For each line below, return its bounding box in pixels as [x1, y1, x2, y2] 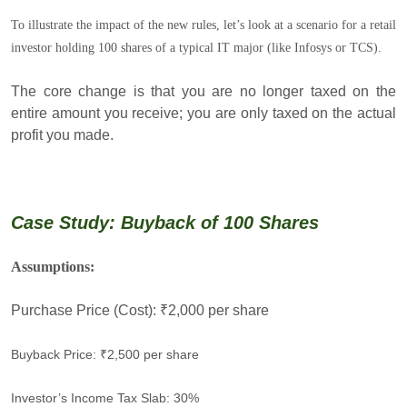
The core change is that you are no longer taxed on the [11, 83, 396, 99]
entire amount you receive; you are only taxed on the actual [11, 104, 396, 121]
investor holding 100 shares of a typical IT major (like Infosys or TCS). [11, 40, 382, 55]
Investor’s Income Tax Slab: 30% [11, 390, 199, 405]
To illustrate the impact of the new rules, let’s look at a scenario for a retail [11, 17, 396, 32]
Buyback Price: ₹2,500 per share [11, 346, 199, 362]
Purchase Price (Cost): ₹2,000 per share [11, 302, 269, 318]
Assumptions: [11, 258, 94, 274]
